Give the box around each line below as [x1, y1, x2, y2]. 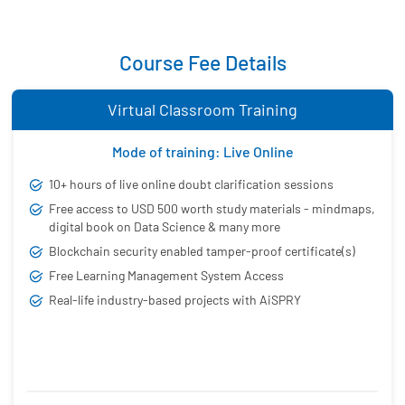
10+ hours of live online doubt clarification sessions [49, 175, 334, 192]
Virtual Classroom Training [108, 99, 297, 119]
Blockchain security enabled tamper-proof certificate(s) [49, 242, 355, 259]
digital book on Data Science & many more [49, 218, 280, 234]
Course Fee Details [118, 49, 287, 75]
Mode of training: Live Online [111, 142, 294, 160]
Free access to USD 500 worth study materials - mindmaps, [49, 200, 375, 216]
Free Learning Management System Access [49, 267, 284, 283]
